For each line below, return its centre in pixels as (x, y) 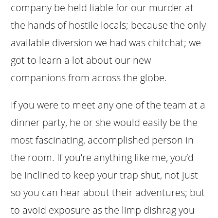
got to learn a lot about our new (81, 60)
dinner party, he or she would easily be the (104, 122)
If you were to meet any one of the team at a (108, 105)
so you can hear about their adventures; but (108, 192)
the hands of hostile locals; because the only (109, 25)
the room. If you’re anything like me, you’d (102, 157)
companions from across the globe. (89, 77)
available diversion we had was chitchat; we (106, 42)
